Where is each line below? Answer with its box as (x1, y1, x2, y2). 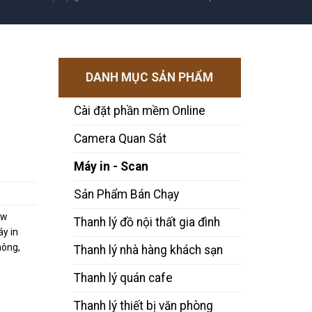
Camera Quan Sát (74, 132, 167, 146)
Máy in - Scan (74, 159, 149, 173)
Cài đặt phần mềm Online (74, 104, 206, 118)
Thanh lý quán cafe (74, 271, 173, 285)
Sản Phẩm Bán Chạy (74, 187, 180, 201)
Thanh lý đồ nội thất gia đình (74, 215, 221, 229)
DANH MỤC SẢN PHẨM (86, 70, 214, 84)
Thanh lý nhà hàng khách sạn (74, 243, 224, 257)
